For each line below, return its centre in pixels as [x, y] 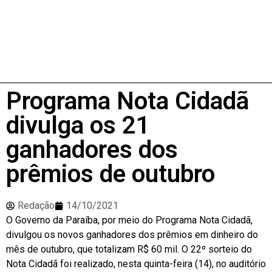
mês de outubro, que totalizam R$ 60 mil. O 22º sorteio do [129, 249]
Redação [36, 205]
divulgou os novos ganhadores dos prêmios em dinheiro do [132, 234]
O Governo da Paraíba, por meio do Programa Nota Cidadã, [129, 220]
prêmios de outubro [110, 174]
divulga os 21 [78, 125]
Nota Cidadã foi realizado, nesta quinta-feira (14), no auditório [136, 263]
